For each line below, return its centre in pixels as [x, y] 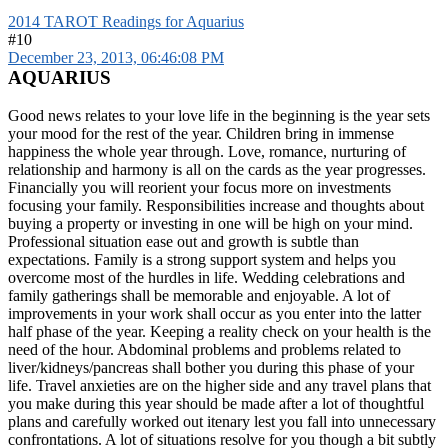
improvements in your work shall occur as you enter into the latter [214, 314]
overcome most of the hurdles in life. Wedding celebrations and [206, 278]
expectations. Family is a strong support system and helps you [202, 260]
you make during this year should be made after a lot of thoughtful [216, 404]
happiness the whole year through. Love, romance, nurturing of [207, 152]
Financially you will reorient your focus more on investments [199, 188]
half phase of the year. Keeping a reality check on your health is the [219, 332]
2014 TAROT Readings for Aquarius [126, 22]
